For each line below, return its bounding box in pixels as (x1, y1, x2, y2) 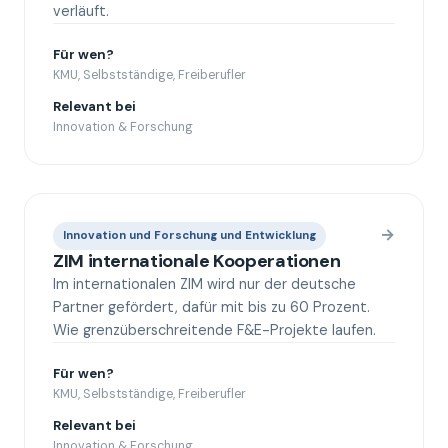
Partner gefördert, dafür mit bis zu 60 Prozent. (53, 298, 370, 316)
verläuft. (53, 2, 109, 20)
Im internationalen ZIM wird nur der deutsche (53, 275, 356, 293)
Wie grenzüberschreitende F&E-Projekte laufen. (53, 321, 376, 339)
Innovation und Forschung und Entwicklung (63, 228, 316, 243)
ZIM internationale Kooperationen (53, 249, 341, 273)
